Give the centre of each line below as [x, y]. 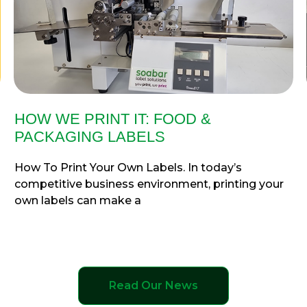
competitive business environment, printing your [149, 184]
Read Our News [153, 285]
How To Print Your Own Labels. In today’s [128, 167]
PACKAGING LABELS [89, 136]
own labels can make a [77, 200]
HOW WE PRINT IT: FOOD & [112, 119]
